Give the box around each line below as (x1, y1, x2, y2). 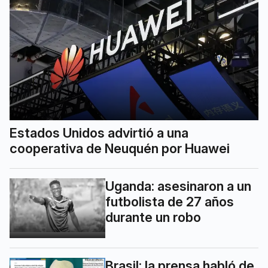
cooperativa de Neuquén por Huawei (10, 140, 230, 156)
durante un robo (105, 209, 201, 225)
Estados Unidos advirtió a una (10, 124, 188, 141)
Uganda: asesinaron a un (105, 178, 251, 194)
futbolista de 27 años (105, 193, 234, 209)
